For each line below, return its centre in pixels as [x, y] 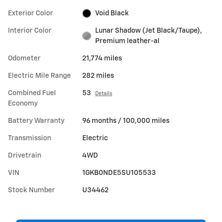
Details [104, 93]
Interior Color [30, 30]
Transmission [29, 138]
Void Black [112, 13]
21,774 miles [102, 58]
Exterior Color [30, 13]
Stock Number [31, 190]
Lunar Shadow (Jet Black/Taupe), [148, 30]
